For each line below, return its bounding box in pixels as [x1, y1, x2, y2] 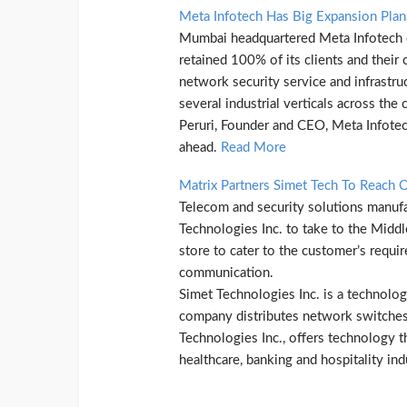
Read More [221, 140, 286, 154]
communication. [179, 265, 273, 280]
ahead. [179, 140, 221, 154]
